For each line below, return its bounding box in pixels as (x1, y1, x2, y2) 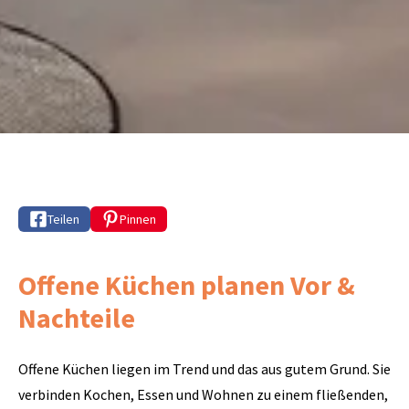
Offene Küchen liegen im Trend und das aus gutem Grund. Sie (18, 360, 391, 378)
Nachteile (18, 300, 135, 335)
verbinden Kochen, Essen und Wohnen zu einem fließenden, (18, 385, 388, 404)
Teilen (47, 211, 79, 227)
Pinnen (120, 211, 156, 227)
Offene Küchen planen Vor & (18, 267, 355, 302)
